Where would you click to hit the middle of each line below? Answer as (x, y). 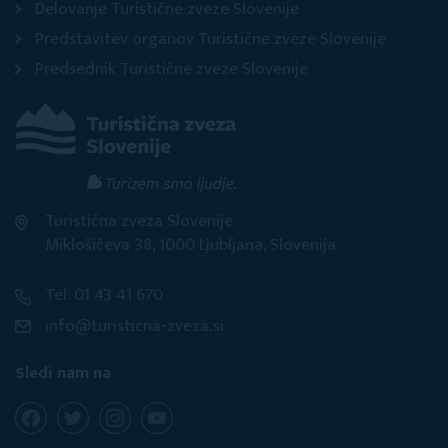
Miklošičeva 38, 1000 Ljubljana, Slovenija (190, 245)
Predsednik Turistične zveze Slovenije (171, 69)
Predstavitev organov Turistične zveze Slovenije (210, 39)
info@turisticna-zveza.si (134, 326)
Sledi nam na (63, 373)
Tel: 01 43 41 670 (104, 295)
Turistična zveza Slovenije (139, 221)
